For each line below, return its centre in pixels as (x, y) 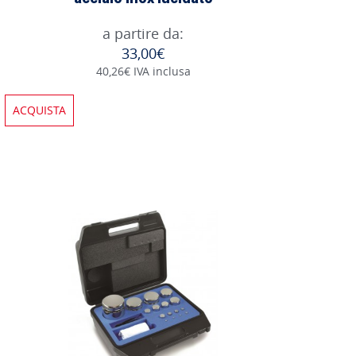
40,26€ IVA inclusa (143, 71)
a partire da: (143, 33)
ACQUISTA (39, 110)
